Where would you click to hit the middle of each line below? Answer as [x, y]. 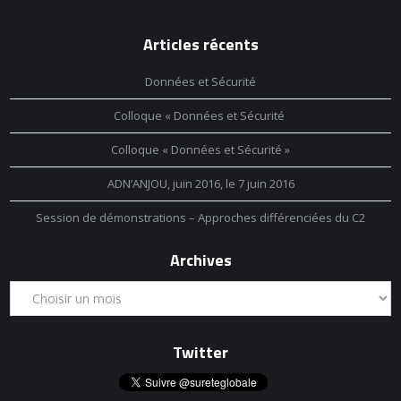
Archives [200, 260]
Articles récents [200, 44]
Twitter [200, 352]
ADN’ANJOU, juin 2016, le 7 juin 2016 [200, 183]
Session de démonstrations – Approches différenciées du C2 [200, 218]
